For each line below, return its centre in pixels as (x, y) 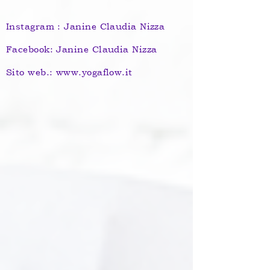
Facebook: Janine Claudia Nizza (82, 49)
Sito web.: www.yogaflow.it (69, 72)
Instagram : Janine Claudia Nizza (86, 26)
